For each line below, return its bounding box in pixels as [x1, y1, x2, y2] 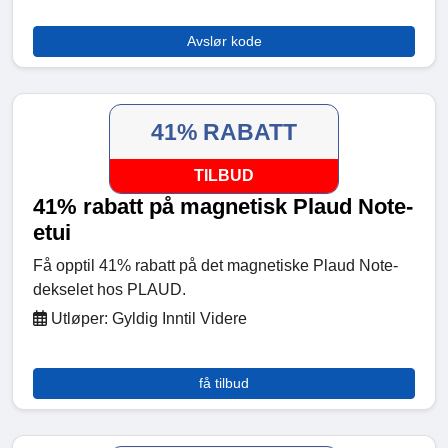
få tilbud [199, 375, 249, 392]
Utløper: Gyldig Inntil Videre [47, 310, 247, 328]
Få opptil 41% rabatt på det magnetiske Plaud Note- [33, 257, 398, 275]
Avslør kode [186, 33, 262, 50]
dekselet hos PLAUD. [33, 281, 186, 299]
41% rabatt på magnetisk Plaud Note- [33, 194, 413, 220]
